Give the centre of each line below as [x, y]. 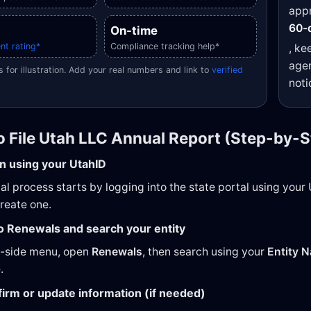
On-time [134, 30]
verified [227, 69]
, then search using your [205, 251]
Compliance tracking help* [165, 46]
